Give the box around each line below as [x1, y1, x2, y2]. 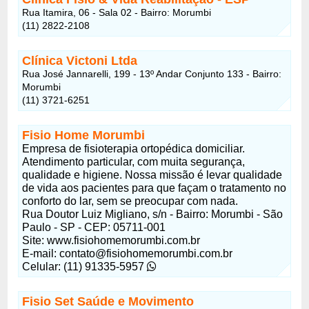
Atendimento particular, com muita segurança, [22, 155, 246, 168]
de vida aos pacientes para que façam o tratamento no [22, 181, 287, 194]
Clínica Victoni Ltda [22, 53, 138, 68]
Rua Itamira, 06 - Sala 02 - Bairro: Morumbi [22, 6, 212, 18]
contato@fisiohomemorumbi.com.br [59, 247, 233, 259]
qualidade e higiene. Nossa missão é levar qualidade [22, 168, 283, 181]
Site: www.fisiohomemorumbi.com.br [22, 234, 201, 246]
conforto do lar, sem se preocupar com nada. [22, 195, 239, 207]
